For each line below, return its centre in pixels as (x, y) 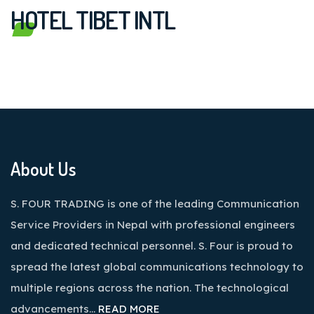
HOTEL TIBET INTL (93, 20)
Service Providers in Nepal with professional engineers (153, 225)
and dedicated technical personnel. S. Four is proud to (152, 246)
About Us (43, 169)
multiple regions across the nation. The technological (150, 288)
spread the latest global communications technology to (157, 267)
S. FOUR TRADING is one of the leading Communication (155, 204)
